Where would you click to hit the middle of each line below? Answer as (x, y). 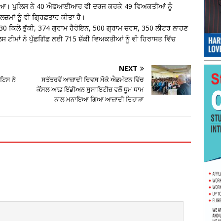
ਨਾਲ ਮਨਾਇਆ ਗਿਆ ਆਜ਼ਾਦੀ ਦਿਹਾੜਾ (99, 99)
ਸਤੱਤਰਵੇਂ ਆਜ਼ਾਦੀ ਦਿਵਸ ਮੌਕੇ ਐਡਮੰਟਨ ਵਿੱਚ (93, 79)
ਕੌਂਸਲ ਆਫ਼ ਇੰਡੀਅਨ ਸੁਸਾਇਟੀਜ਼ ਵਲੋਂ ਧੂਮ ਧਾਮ (91, 89)
